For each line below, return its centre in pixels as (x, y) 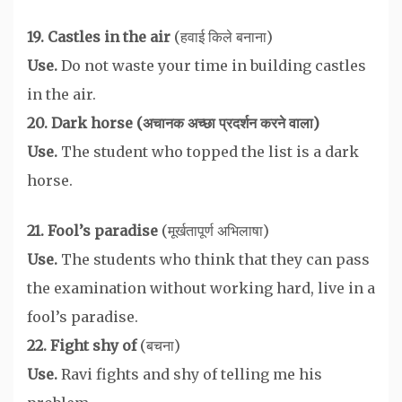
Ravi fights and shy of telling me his (190, 374)
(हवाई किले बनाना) (223, 36)
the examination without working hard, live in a (201, 288)
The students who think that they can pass (215, 259)
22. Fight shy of (83, 345)
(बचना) (160, 345)
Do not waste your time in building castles (214, 65)
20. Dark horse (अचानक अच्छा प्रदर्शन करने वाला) (173, 122)
